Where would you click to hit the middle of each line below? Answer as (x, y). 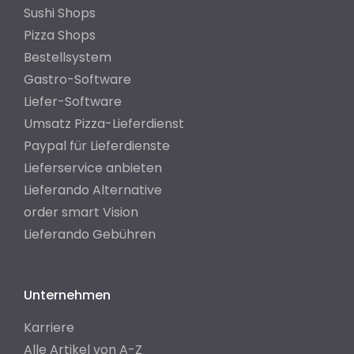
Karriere (49, 328)
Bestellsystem (67, 58)
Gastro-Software (77, 80)
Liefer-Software (72, 102)
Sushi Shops (59, 13)
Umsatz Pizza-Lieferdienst (104, 124)
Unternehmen (67, 296)
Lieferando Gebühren (89, 235)
